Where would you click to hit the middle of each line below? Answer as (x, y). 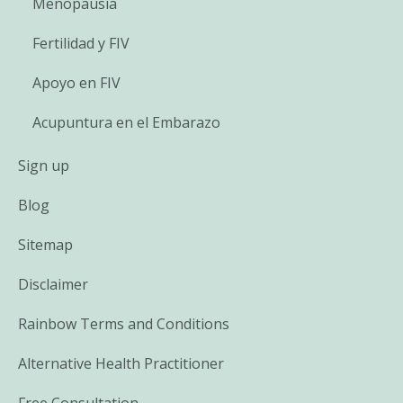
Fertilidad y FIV (81, 43)
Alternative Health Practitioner (121, 363)
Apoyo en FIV (76, 82)
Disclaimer (53, 284)
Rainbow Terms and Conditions (124, 323)
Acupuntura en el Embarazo (126, 122)
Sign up (44, 165)
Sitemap (45, 244)
